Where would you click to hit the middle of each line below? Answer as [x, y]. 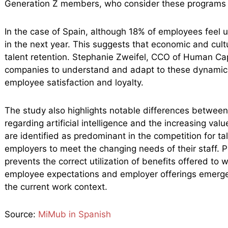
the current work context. [56, 187]
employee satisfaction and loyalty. [74, 82]
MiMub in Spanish [74, 215]
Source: [21, 215]
